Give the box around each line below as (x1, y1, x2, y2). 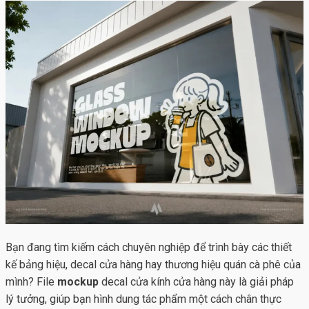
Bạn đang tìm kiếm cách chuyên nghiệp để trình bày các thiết (6, 241, 292, 255)
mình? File (6, 275, 57, 289)
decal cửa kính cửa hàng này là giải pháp (99, 275, 294, 289)
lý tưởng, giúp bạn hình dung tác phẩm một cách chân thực (6, 292, 281, 306)
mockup (57, 275, 99, 289)
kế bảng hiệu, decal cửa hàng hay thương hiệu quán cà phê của (6, 258, 301, 272)
